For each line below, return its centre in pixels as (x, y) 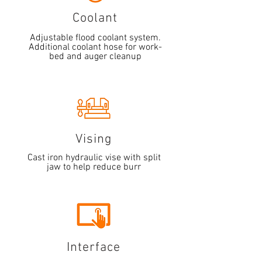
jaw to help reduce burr (94, 167)
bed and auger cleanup (95, 57)
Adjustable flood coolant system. (95, 38)
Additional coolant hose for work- (95, 47)
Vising (94, 139)
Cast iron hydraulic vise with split (94, 158)
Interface (94, 248)
